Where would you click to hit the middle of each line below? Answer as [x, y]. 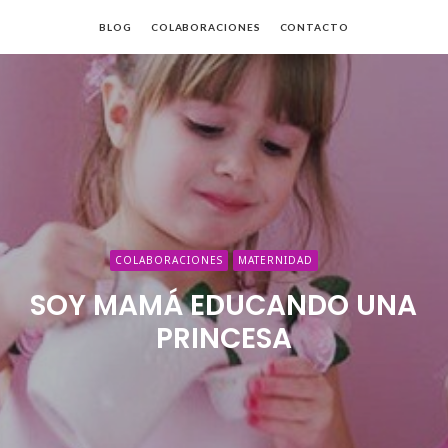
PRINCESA [223, 339]
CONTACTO [314, 27]
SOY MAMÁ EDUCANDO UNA [224, 306]
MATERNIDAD [276, 260]
